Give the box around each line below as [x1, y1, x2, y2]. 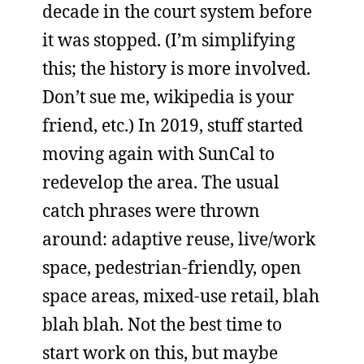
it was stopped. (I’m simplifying [42, 28, 295, 51]
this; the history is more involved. [42, 57, 310, 80]
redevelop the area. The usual [42, 171, 279, 193]
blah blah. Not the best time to [42, 313, 282, 336]
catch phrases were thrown [42, 199, 260, 222]
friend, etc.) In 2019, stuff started [42, 114, 303, 136]
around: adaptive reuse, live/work [42, 227, 315, 250]
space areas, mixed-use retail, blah [42, 284, 319, 307]
